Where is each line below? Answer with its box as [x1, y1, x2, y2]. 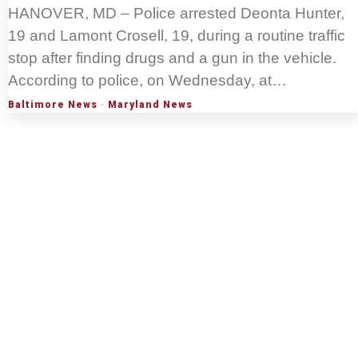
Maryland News [108, 99, 193, 111]
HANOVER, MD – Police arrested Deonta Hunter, [8, 5, 344, 22]
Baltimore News [8, 99, 97, 111]
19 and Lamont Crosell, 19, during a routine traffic [8, 27, 345, 45]
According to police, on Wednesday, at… [8, 72, 287, 89]
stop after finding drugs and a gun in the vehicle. [8, 50, 336, 67]
